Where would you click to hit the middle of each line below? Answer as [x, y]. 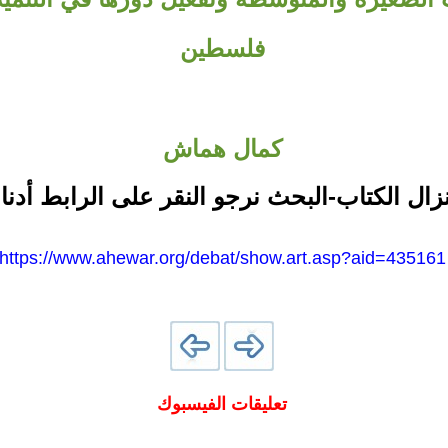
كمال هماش [222, 148]
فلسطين [222, 48]
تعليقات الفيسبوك [222, 404]
